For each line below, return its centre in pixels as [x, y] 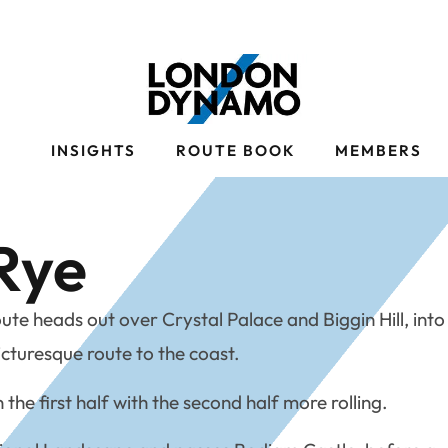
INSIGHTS [93, 151]
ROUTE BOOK [235, 151]
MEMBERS [378, 151]
